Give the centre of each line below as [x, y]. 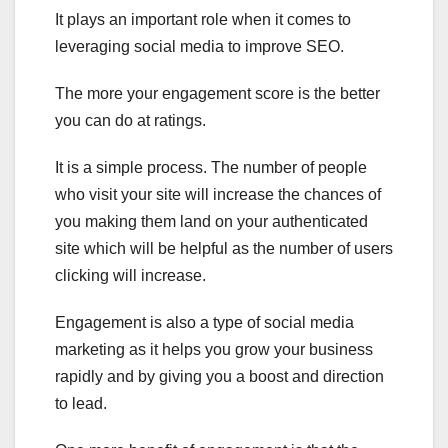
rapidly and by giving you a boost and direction [219, 376]
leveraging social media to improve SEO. [199, 46]
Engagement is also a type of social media [204, 322]
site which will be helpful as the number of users [224, 248]
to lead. [81, 403]
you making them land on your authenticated [211, 221]
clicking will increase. [130, 275]
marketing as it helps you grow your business [214, 349]
